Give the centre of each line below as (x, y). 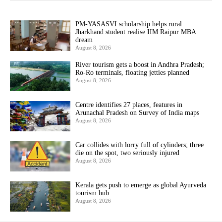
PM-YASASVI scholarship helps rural (129, 24)
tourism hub (92, 193)
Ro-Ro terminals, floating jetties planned (133, 72)
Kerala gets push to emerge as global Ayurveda (141, 185)
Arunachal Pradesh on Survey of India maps (138, 112)
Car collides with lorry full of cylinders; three (140, 145)
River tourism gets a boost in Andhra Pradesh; (140, 64)
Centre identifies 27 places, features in (129, 105)
